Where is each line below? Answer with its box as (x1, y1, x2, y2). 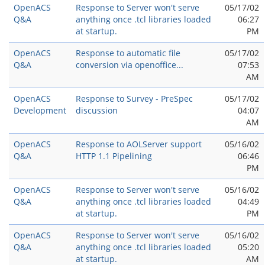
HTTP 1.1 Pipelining (76, 150, 152, 161)
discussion (76, 105, 118, 116)
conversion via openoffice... (76, 59, 183, 70)
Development (14, 105, 66, 116)
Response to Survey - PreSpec (76, 93, 193, 104)
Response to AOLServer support (76, 138, 202, 150)
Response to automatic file (76, 47, 180, 59)
